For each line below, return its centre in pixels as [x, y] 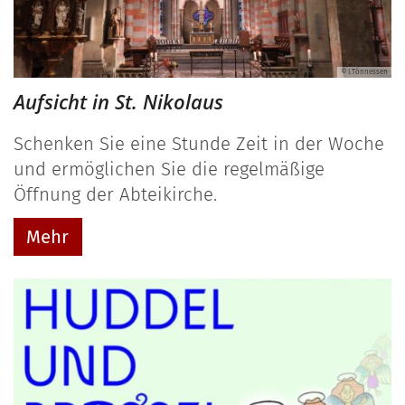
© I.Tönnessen [364, 71]
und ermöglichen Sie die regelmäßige [169, 169]
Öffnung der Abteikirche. [115, 194]
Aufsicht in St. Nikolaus [118, 101]
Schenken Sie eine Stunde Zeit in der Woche [199, 143]
